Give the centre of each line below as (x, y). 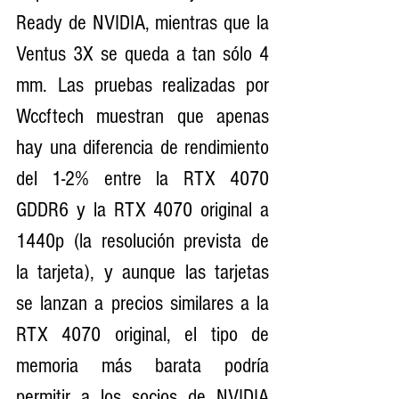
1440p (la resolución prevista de (142, 240)
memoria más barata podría (142, 365)
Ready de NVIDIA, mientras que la (142, 22)
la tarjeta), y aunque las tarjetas (142, 272)
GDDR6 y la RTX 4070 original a (142, 209)
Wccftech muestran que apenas (142, 116)
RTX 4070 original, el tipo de (142, 334)
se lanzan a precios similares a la (142, 303)
